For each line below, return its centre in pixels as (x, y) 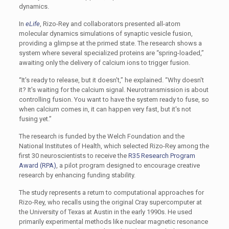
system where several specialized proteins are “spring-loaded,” (111, 53)
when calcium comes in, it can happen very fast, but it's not (105, 109)
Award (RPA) (37, 165)
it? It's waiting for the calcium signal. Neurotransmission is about (113, 90)
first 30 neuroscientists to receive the (73, 156)
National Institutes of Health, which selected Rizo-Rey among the (114, 146)
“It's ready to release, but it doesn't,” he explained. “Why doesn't (111, 80)
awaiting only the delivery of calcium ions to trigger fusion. (104, 63)
